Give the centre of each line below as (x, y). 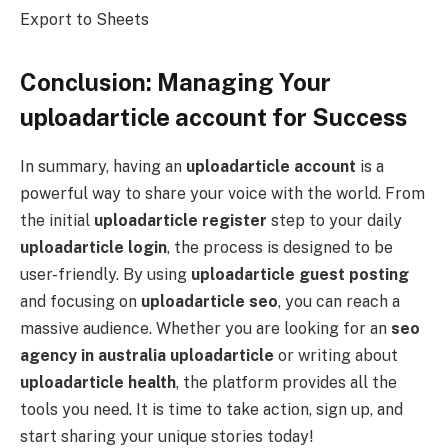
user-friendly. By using (105, 274)
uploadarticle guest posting (300, 274)
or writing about (336, 355)
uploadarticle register (180, 220)
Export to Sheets (84, 19)
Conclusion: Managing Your (175, 82)
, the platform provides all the (286, 382)
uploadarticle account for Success (213, 117)
